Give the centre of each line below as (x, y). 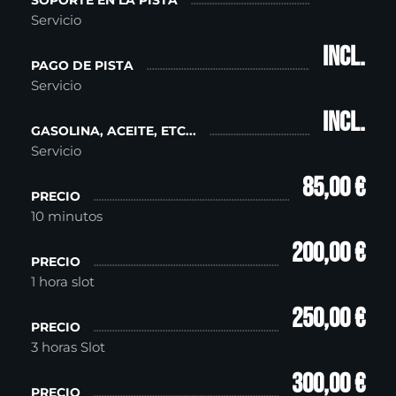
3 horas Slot (70, 347)
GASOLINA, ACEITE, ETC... (114, 131)
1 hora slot (63, 282)
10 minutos (67, 217)
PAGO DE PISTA (82, 66)
